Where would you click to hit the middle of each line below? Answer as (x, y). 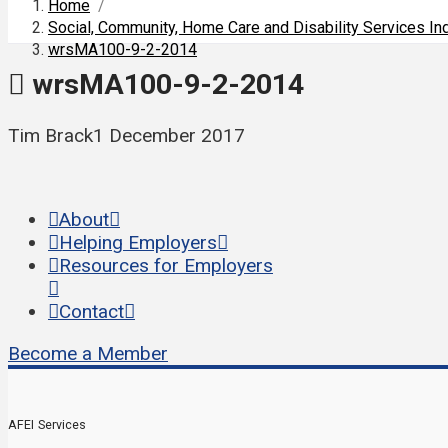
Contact (91, 312)
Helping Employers (138, 243)
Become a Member (88, 354)
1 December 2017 (169, 136)
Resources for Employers (166, 266)
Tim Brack (50, 136)
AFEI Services (47, 425)
